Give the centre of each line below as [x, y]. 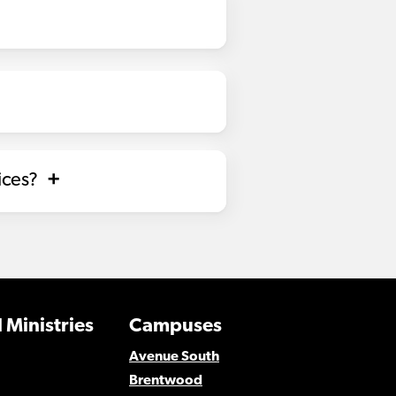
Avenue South [174, 357]
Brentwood [165, 381]
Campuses [175, 327]
